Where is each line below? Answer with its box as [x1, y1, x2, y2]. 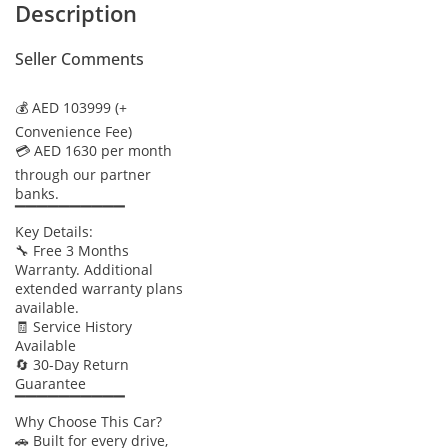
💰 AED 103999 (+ [15, 97, 127, 117]
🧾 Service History [15, 316, 132, 336]
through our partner [15, 164, 151, 184]
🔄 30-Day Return [15, 354, 129, 374]
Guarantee [15, 373, 86, 393]
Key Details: [15, 221, 93, 241]
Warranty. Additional [15, 259, 153, 279]
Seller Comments [15, 47, 144, 70]
